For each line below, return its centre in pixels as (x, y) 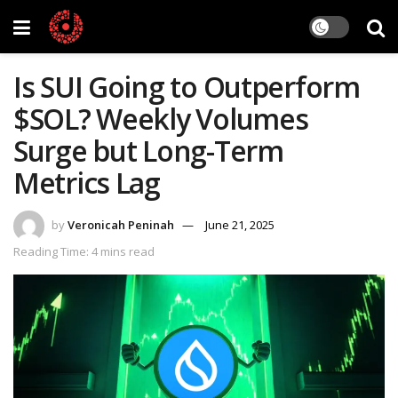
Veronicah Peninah (121, 224)
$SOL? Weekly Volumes (161, 119)
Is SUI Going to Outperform (187, 87)
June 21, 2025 (240, 224)
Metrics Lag (87, 183)
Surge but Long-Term (148, 151)
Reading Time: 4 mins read (84, 251)
